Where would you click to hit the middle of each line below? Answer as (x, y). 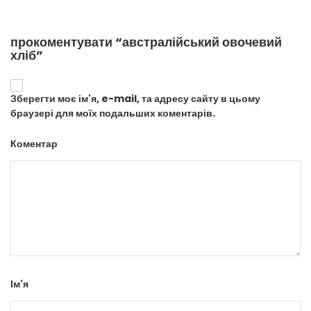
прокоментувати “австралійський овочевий (146, 42)
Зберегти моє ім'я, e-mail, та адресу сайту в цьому (135, 99)
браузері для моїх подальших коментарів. (113, 114)
